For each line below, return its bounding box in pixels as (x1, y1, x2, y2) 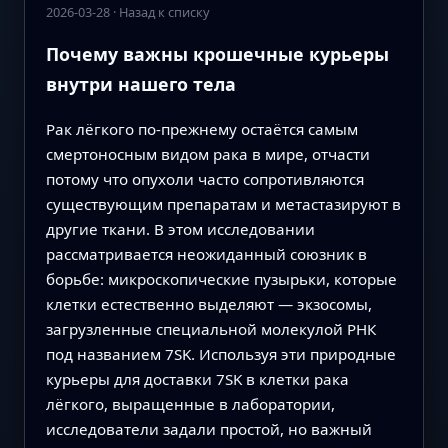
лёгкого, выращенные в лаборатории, (45, 393, 335, 414)
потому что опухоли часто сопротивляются (45, 168, 364, 189)
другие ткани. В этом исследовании (45, 218, 315, 239)
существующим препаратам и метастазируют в (45, 193, 401, 214)
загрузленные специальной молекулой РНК (45, 318, 376, 339)
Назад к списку (118, 3, 210, 22)
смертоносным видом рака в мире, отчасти (45, 143, 370, 164)
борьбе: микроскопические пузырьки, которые (45, 268, 397, 289)
